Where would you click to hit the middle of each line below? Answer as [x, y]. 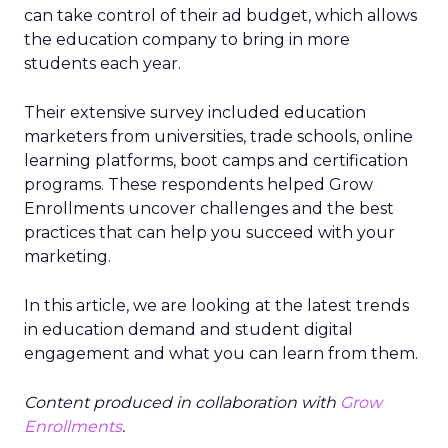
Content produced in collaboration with [180, 402]
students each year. [102, 63]
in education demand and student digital [188, 329]
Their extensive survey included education [195, 112]
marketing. [67, 256]
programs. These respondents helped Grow [198, 184]
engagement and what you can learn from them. [221, 353]
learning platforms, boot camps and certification [216, 160]
